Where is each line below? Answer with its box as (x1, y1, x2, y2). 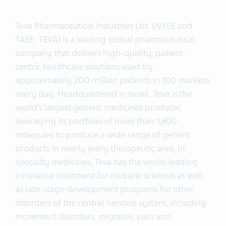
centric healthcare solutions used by (15, 61, 153, 72)
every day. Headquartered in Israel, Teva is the (15, 88, 192, 99)
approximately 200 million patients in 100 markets (15, 75, 209, 86)
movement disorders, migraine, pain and (15, 211, 171, 222)
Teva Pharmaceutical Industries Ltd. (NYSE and (15, 20, 193, 31)
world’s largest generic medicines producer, (15, 102, 182, 113)
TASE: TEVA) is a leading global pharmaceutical (15, 34, 194, 45)
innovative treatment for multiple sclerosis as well (15, 170, 202, 181)
